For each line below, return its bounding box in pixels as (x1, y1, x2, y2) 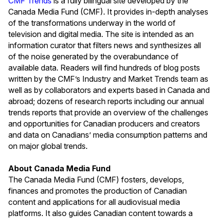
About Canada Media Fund (8, 163, 110, 173)
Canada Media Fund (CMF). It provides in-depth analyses (8, 6, 208, 17)
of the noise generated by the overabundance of (8, 51, 179, 61)
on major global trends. (8, 141, 88, 151)
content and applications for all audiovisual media (8, 197, 180, 207)
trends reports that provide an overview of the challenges (8, 107, 208, 117)
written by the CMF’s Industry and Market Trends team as (8, 73, 208, 84)
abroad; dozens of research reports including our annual (8, 96, 204, 106)
